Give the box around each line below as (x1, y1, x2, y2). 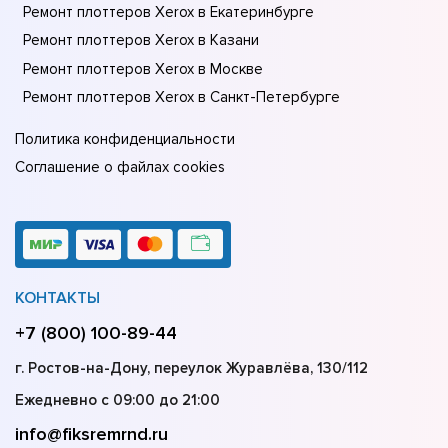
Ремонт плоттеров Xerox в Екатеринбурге (23, 2, 314, 21)
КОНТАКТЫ (15, 288, 100, 309)
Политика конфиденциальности (15, 130, 235, 149)
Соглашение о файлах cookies (15, 158, 225, 177)
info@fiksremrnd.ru (15, 423, 168, 446)
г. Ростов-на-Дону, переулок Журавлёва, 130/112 (15, 359, 368, 378)
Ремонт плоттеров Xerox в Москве (23, 59, 263, 78)
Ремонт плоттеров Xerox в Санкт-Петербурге (23, 88, 340, 107)
